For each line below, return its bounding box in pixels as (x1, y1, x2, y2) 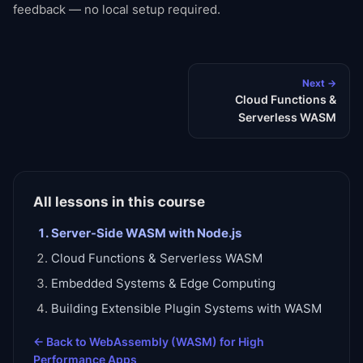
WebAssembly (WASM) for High (89, 335, 264, 348)
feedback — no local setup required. (13, 2, 220, 17)
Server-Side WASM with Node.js (51, 226, 241, 241)
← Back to (33, 335, 89, 348)
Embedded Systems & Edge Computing (51, 276, 275, 291)
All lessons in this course (33, 194, 205, 210)
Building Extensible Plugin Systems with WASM (51, 301, 322, 316)
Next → (302, 77, 336, 89)
